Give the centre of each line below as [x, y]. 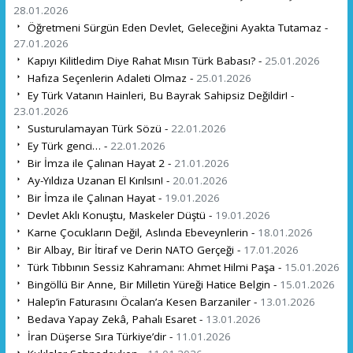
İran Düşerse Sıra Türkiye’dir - [100, 336]
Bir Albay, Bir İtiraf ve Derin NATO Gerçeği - [134, 249]
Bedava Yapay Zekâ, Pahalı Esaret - [115, 319]
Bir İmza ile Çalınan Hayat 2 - [99, 163]
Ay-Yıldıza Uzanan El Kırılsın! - [98, 180]
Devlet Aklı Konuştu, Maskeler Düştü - [119, 215]
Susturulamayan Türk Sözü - [97, 128]
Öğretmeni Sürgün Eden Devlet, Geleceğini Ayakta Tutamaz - [176, 27]
